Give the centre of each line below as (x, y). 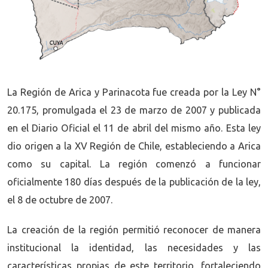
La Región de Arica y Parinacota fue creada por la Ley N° (134, 92)
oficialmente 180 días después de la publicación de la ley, (134, 182)
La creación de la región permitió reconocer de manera (134, 229)
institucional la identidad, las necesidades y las (134, 247)
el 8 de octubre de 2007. (60, 200)
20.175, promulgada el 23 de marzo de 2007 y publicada (134, 110)
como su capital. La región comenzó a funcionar (134, 164)
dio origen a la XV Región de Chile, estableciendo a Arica (134, 146)
